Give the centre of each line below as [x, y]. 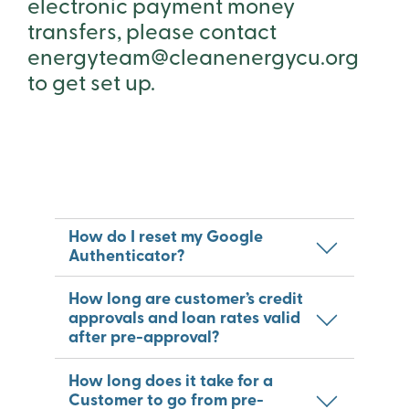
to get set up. [91, 85]
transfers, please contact [152, 34]
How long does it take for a [171, 382]
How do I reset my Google [166, 238]
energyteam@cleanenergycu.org [193, 60]
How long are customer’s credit [186, 300]
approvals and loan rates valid [185, 320]
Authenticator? [127, 257]
